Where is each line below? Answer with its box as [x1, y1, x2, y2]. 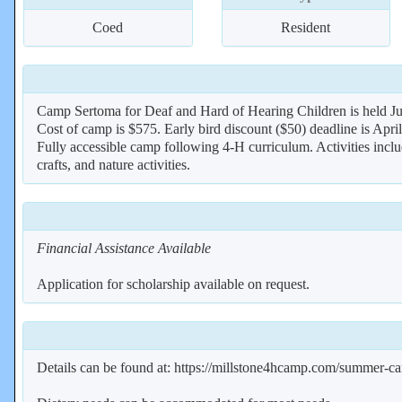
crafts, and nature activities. [37, 157, 190, 172]
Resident [281, 20, 331, 35]
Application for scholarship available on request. [37, 276, 310, 292]
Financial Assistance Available [37, 240, 211, 256]
